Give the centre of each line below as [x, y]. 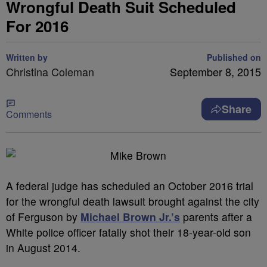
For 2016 [37, 26]
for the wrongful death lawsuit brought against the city [133, 201]
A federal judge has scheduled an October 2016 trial [130, 186]
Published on [234, 57]
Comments [29, 114]
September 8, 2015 [215, 72]
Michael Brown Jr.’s [130, 217]
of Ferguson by [43, 217]
